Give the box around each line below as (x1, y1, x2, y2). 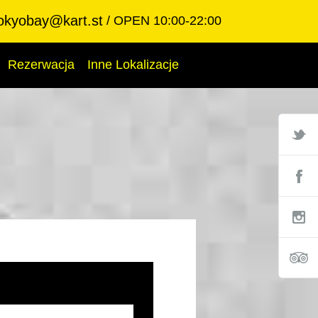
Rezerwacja (8, 57, 75, 72)
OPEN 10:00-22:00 (114, 13, 221, 28)
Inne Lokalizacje (87, 57, 179, 72)
